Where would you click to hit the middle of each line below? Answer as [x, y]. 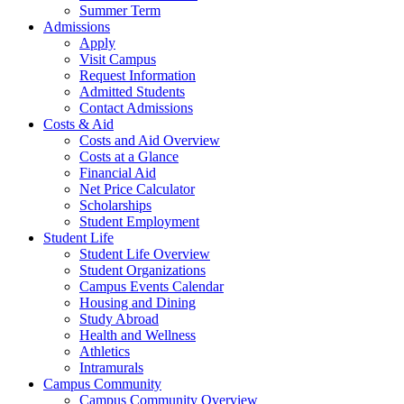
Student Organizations [142, 270]
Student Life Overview [145, 254]
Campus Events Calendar [151, 286]
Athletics [105, 351]
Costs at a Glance [129, 156]
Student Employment [139, 221]
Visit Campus [118, 59]
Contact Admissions [136, 108]
